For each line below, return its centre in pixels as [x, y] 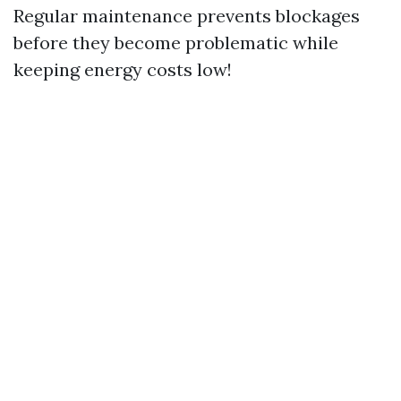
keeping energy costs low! [123, 70]
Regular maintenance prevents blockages [187, 16]
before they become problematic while [176, 43]
